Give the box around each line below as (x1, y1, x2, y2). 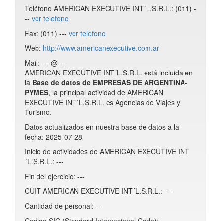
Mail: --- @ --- (25, 58, 67, 68)
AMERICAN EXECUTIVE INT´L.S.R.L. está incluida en (25, 68, 193, 77)
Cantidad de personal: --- (25, 201, 103, 211)
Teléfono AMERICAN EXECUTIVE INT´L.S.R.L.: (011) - (25, 3, 196, 13)
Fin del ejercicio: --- (25, 171, 85, 181)
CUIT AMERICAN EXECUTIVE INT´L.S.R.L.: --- (25, 186, 172, 196)
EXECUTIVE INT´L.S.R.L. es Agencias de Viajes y (25, 97, 180, 107)
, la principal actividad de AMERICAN (48, 87, 163, 97)
